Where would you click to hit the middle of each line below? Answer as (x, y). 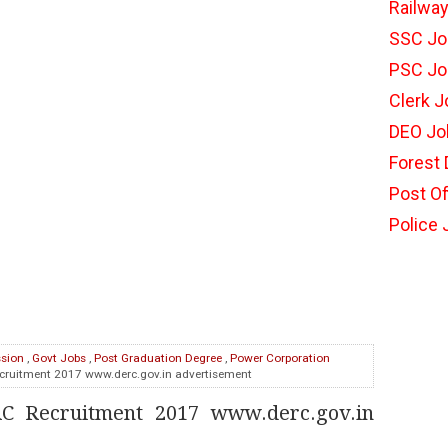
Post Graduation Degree (158, 358)
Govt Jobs (59, 358)
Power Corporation (280, 358)
